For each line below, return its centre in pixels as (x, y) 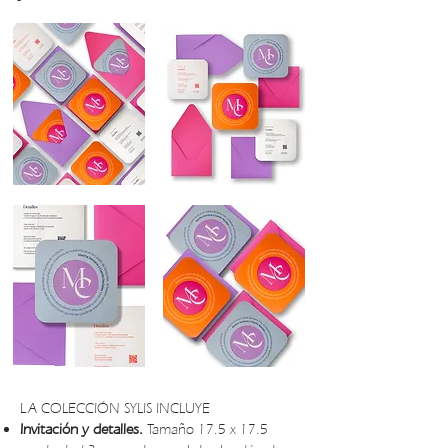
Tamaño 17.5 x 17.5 (205, 429)
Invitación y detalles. (81, 429)
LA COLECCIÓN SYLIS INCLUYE (115, 408)
